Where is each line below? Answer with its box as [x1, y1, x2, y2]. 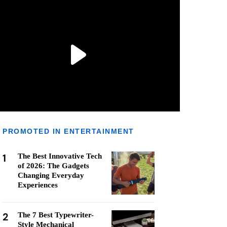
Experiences [18, 181, 58, 189]
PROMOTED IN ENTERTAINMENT [3, 127, 134, 135]
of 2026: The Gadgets [18, 162, 89, 170]
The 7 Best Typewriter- [18, 211, 94, 219]
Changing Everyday [18, 171, 84, 179]
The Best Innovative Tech [18, 152, 102, 160]
